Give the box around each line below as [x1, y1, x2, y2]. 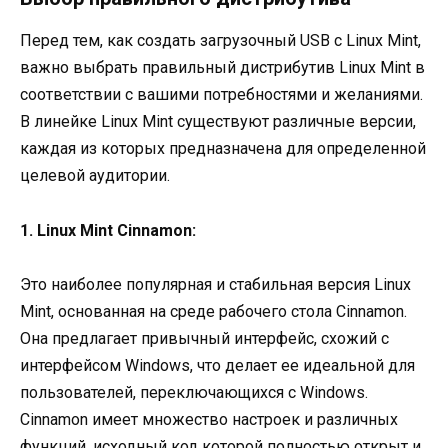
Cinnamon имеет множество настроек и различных [20, 409, 398, 429]
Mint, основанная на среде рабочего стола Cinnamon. [20, 301, 407, 321]
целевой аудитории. [20, 166, 170, 186]
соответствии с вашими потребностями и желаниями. [20, 85, 423, 105]
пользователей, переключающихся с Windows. [20, 382, 368, 402]
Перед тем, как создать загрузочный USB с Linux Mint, [20, 31, 421, 51]
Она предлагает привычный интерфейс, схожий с [20, 328, 389, 348]
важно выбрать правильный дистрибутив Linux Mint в [20, 58, 425, 78]
